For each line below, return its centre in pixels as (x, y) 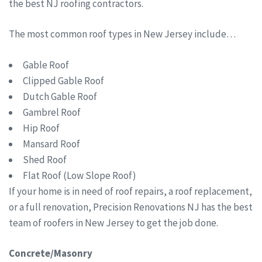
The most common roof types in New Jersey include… (122, 34)
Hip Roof (41, 128)
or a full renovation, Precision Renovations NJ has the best (131, 207)
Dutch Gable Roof (60, 96)
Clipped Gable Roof (63, 80)
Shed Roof (45, 159)
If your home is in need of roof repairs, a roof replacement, (130, 191)
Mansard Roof (51, 144)
